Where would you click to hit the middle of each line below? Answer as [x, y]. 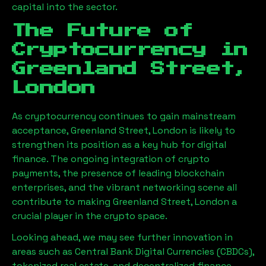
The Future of [102, 31]
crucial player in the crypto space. [90, 216]
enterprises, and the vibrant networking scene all [124, 187]
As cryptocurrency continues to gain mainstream [124, 116]
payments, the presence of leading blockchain [118, 173]
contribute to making [62, 202]
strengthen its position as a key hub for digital [119, 145]
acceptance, [41, 130]
